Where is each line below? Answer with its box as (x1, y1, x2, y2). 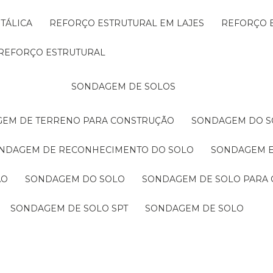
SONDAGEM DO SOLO (30, 174, 126, 185)
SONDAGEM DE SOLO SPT (16, 203, 129, 214)
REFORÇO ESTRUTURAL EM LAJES (56, 18, 205, 29)
